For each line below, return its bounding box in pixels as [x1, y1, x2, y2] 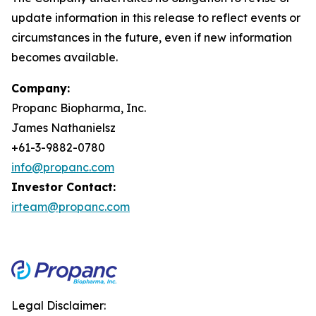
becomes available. [11, 50, 118, 64]
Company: [11, 81, 70, 95]
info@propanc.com [11, 160, 114, 174]
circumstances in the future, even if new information [11, 30, 292, 44]
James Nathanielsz [11, 121, 116, 135]
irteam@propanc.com [11, 200, 130, 214]
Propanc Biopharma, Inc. [11, 101, 146, 115]
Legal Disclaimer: [11, 298, 106, 312]
